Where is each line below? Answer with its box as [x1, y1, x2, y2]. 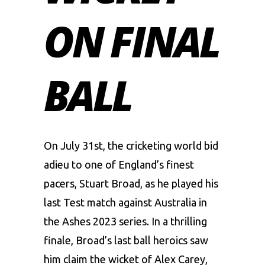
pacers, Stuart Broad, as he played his [44, 177, 218, 189]
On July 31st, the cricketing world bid [44, 139, 218, 151]
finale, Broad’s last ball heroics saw [44, 234, 208, 246]
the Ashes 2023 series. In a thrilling [44, 215, 207, 227]
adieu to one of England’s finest [44, 158, 194, 170]
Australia [154, 196, 196, 208]
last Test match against [44, 196, 154, 208]
